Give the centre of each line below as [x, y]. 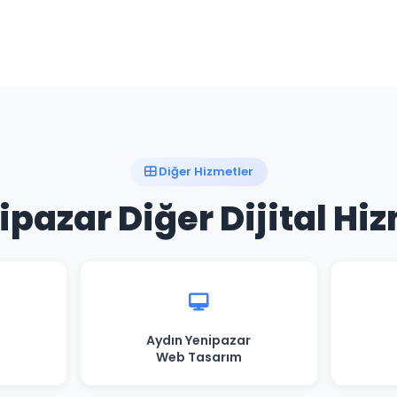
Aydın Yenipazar [198, 340]
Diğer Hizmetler [204, 171]
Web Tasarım [198, 357]
